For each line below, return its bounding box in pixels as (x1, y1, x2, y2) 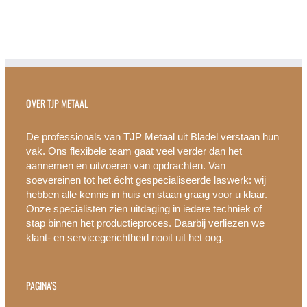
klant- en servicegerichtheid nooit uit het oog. (26, 232, 224, 244)
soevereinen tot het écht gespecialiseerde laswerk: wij (26, 174, 266, 186)
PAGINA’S (26, 278, 57, 293)
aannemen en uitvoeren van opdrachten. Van (26, 160, 225, 172)
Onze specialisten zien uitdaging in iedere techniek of (26, 203, 262, 215)
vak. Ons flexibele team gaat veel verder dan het (26, 145, 242, 158)
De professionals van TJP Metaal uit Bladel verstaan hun (26, 131, 279, 143)
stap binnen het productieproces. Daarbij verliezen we (26, 217, 265, 230)
